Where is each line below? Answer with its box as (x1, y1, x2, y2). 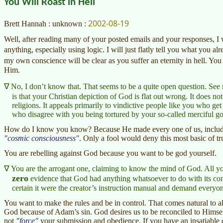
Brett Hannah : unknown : (4, 19, 88, 28)
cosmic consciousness (7, 133, 76, 142)
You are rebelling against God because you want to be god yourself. (4, 148, 217, 157)
